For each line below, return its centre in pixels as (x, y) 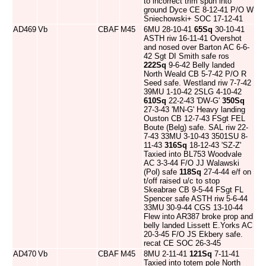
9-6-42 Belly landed (200, 65)
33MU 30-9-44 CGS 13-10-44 (193, 208)
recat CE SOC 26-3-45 (182, 243)
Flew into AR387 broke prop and (198, 216)
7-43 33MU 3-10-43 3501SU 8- (196, 136)
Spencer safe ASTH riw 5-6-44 (196, 199)
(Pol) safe (161, 172)
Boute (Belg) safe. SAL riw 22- (196, 127)
